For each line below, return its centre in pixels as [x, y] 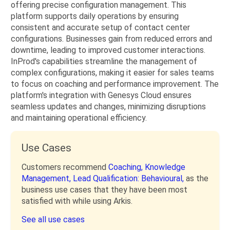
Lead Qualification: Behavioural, [129, 178]
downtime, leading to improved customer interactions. [108, 50]
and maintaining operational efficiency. [79, 118]
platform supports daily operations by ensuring [95, 16]
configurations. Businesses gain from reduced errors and [111, 39]
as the [197, 178]
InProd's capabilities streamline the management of [104, 61]
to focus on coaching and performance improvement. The [115, 84]
